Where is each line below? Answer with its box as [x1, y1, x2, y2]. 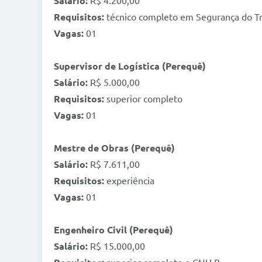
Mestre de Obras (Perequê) [54, 143, 175, 154]
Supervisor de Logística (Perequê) [54, 61, 206, 72]
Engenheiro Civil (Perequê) [54, 225, 173, 236]
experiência [104, 175, 154, 187]
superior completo [104, 94, 182, 105]
